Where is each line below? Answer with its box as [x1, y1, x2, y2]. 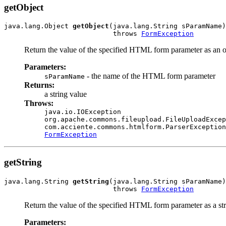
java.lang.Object [4, 22, 73, 30]
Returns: [24, 81, 54, 90]
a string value [44, 90, 87, 99]
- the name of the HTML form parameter [85, 72, 215, 81]
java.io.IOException [44, 108, 121, 116]
